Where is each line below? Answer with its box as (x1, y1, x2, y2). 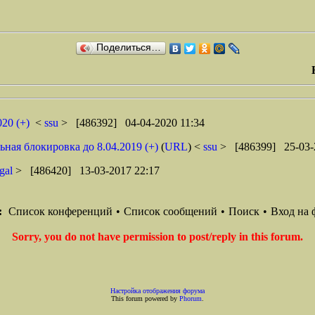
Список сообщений (124, 205, 217, 217)
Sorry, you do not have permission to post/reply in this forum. (12, 231, 303, 243)
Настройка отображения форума (110, 287, 205, 295)
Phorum (179, 295, 202, 302)
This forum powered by (111, 295, 179, 302)
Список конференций (8, 205, 112, 217)
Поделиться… (96, 42, 161, 53)
